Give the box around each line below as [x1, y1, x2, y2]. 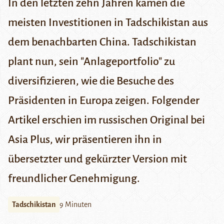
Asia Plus [8, 133, 50, 146]
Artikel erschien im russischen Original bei [8, 114, 205, 126]
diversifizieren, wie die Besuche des [8, 75, 174, 87]
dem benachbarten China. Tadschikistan [8, 36, 196, 48]
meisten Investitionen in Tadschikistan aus [8, 16, 208, 29]
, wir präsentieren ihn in [50, 133, 162, 146]
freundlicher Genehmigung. [8, 172, 140, 185]
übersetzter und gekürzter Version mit [8, 153, 187, 165]
